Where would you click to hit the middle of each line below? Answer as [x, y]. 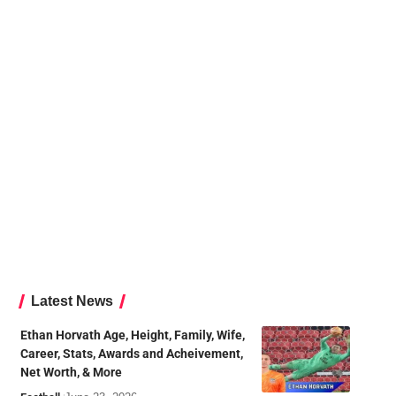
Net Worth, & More [71, 372]
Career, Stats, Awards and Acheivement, [131, 353]
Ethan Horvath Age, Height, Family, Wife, [132, 335]
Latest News [72, 301]
